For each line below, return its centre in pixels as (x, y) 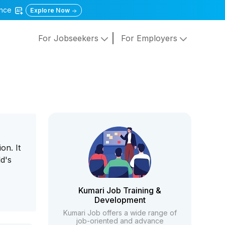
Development (120, 200)
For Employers (150, 38)
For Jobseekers (69, 38)
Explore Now (51, 10)
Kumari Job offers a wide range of (120, 213)
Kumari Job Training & (120, 190)
